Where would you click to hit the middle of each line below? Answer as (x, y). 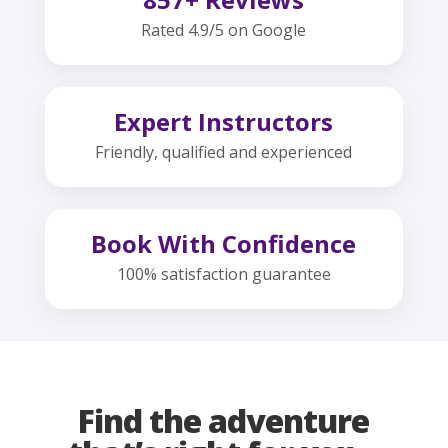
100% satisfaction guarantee (223, 274)
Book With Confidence (224, 244)
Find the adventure (224, 421)
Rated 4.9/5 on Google (224, 30)
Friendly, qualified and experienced (224, 152)
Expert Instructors (224, 122)
